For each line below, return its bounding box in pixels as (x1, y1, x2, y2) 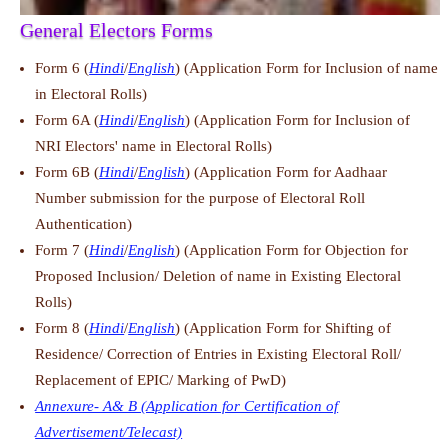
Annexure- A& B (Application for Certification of (35, 398, 339, 415)
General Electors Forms (20, 19, 214, 42)
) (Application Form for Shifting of (175, 320, 392, 337)
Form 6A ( (35, 112, 100, 129)
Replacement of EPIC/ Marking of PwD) (35, 372, 287, 389)
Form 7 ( (35, 242, 90, 259)
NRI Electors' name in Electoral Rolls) (35, 138, 273, 155)
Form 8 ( (35, 320, 90, 337)
